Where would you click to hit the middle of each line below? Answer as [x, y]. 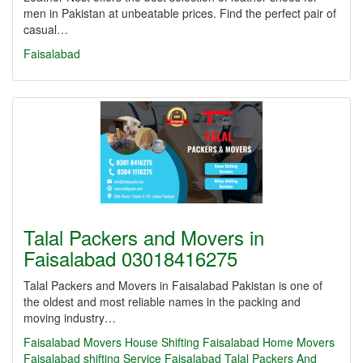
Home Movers [299, 342]
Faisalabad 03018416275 [130, 258]
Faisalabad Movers [73, 342]
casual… [46, 29]
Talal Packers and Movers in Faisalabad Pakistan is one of [173, 285]
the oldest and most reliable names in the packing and [162, 301]
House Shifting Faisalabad [192, 342]
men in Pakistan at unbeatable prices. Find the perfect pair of [180, 13]
